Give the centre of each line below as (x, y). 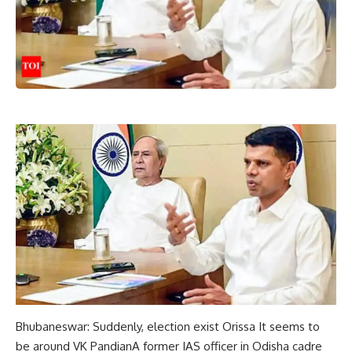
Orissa (239, 326)
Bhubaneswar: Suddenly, (81, 326)
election (169, 326)
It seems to (288, 326)
